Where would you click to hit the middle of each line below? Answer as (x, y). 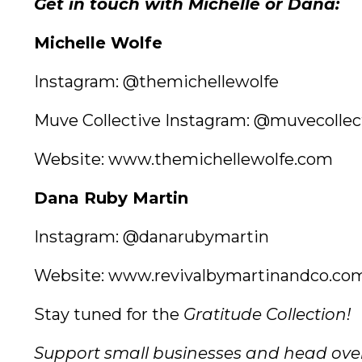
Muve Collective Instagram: (144, 121)
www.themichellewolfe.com (221, 160)
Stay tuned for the (109, 315)
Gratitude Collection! (267, 315)
